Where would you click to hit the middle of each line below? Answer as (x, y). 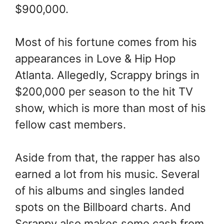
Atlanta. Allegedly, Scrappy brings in (107, 75)
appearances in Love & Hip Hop (95, 59)
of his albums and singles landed (100, 191)
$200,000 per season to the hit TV (104, 92)
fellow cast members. (70, 125)
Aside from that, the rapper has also (107, 158)
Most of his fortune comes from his (106, 42)
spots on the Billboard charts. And (103, 207)
